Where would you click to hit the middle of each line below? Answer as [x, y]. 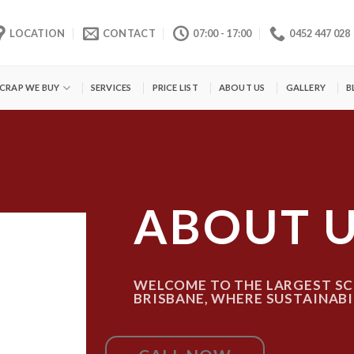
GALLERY [306, 87]
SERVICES [111, 87]
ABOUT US [242, 87]
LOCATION [38, 33]
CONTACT [129, 33]
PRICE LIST [175, 87]
